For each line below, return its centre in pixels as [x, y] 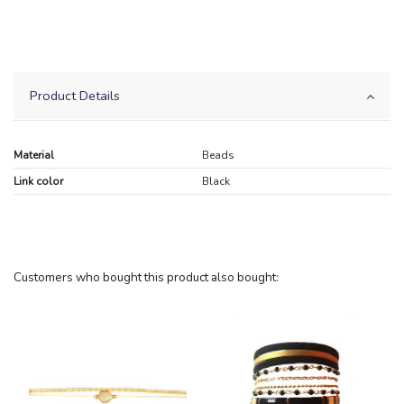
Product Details [75, 96]
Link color [38, 182]
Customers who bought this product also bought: [146, 278]
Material [34, 156]
